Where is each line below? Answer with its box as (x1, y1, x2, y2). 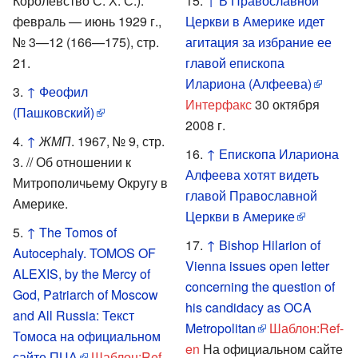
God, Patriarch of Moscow (13, 284, 158, 304)
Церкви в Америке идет (185, 11, 324, 30)
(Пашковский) (13, 102, 94, 121)
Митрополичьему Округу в (13, 173, 168, 192)
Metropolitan (185, 318, 256, 337)
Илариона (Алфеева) (185, 74, 312, 93)
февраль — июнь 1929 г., (13, 11, 161, 30)
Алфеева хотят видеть (185, 165, 319, 184)
